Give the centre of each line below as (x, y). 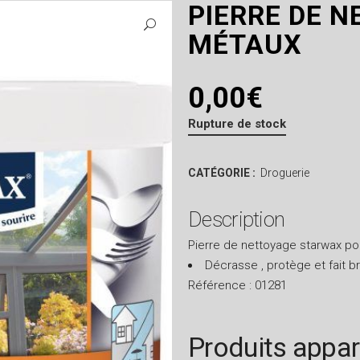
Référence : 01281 (237, 285)
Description (237, 219)
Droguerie (285, 173)
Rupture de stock (237, 124)
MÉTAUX (245, 44)
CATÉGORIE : (223, 173)
